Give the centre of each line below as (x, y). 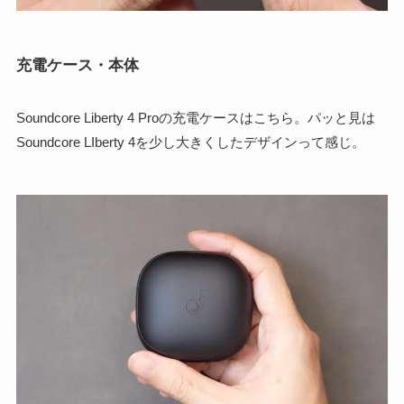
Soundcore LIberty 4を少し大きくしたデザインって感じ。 (190, 142)
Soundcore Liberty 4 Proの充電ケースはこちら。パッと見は (195, 118)
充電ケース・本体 (77, 65)
